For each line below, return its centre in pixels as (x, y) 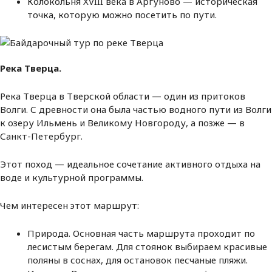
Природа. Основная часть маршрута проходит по (141, 233)
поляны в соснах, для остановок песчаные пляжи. (138, 260)
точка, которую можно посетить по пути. (122, 14)
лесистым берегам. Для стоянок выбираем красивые (147, 247)
